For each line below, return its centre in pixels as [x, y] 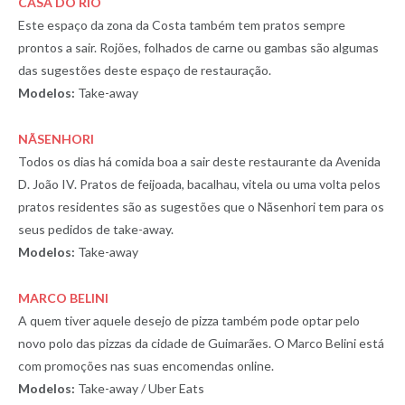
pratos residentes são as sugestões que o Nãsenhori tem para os [201, 206]
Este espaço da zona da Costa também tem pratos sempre [182, 24]
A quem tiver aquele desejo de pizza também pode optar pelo [189, 320]
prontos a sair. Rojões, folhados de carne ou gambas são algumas [198, 47]
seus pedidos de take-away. [96, 229]
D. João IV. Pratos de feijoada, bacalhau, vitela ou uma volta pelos [199, 184]
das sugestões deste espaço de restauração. [145, 70]
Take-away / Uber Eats [140, 388]
